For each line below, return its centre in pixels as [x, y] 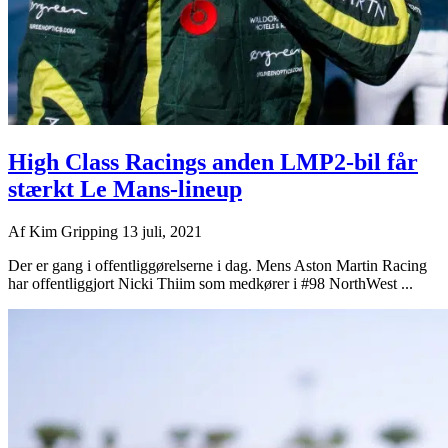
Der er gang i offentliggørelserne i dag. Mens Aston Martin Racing [217, 266]
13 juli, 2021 [162, 232]
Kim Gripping [75, 232]
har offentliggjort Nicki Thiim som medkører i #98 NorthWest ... [210, 284]
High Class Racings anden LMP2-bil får [213, 162]
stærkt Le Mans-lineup [125, 189]
